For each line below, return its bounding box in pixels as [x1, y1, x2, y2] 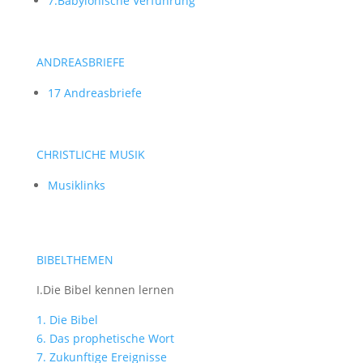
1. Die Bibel [36, 311, 98, 327]
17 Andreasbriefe [47, 84, 142, 100]
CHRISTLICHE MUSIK [36, 146, 145, 162]
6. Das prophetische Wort [36, 330, 174, 346]
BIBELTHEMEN [36, 251, 113, 267]
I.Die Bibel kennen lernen [36, 281, 174, 297]
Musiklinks [47, 177, 105, 193]
